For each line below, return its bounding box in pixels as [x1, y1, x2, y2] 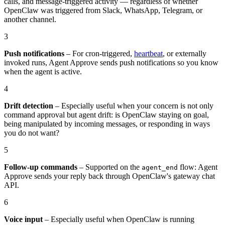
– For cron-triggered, [64, 49, 134, 58]
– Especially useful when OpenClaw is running [43, 214, 194, 223]
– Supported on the [77, 162, 142, 171]
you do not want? [4, 128, 59, 137]
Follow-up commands [4, 162, 77, 171]
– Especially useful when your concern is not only [53, 101, 213, 110]
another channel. [4, 15, 56, 24]
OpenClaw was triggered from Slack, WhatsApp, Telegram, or [4, 6, 202, 15]
